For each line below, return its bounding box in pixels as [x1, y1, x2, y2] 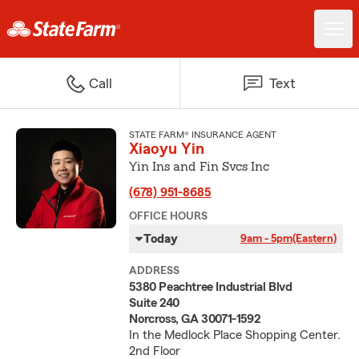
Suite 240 [129, 296, 179, 309]
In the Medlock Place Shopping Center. [129, 329, 341, 341]
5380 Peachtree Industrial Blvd [129, 280, 292, 293]
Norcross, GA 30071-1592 [129, 313, 261, 325]
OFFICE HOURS [129, 211, 208, 222]
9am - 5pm [240, 233, 292, 244]
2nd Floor [129, 345, 181, 357]
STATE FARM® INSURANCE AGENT [129, 130, 277, 139]
